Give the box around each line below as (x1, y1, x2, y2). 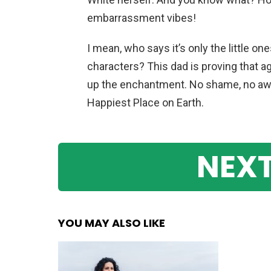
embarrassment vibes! (87, 11, 196, 24)
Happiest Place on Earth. (87, 96, 204, 109)
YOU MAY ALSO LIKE (58, 215, 165, 231)
